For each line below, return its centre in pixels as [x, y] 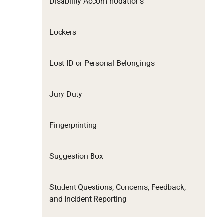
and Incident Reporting [88, 199]
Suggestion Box [76, 156]
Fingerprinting [73, 125]
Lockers [63, 32]
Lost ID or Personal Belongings [102, 63]
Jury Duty [66, 94]
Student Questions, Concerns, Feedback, [117, 187]
